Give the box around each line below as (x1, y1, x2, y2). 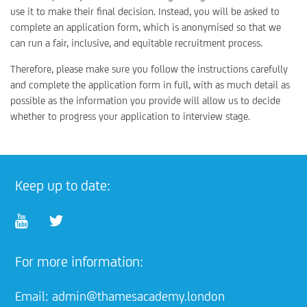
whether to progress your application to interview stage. (10, 110, 250, 122)
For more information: (15, 253, 144, 270)
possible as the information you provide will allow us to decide (10, 95, 280, 106)
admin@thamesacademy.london (52, 288, 225, 304)
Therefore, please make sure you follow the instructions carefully (10, 63, 288, 75)
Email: (15, 288, 49, 304)
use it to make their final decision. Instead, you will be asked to (10, 5, 280, 17)
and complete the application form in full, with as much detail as (10, 79, 290, 90)
